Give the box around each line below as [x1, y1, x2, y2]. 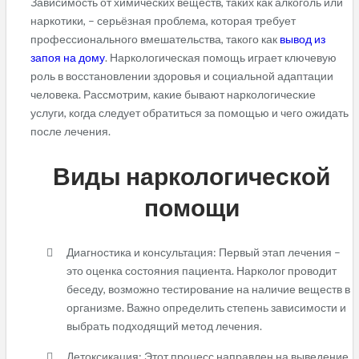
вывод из [280, 32, 325, 46]
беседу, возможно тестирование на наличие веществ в [67, 281, 350, 296]
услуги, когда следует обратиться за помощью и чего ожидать [30, 106, 349, 119]
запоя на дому [30, 50, 105, 64]
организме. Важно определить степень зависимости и [67, 300, 346, 314]
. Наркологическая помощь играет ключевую [105, 50, 337, 64]
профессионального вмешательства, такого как [30, 32, 280, 46]
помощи [143, 192, 240, 221]
